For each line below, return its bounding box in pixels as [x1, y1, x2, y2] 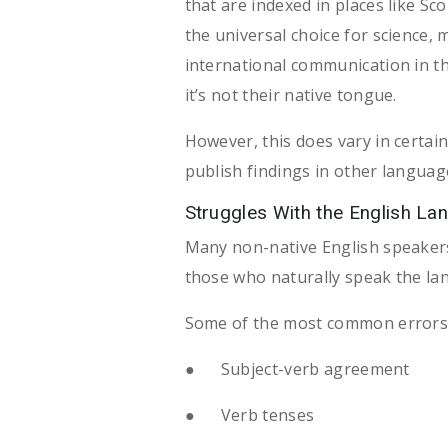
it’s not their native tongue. [184, 83, 397, 106]
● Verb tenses [184, 403, 315, 426]
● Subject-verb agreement [184, 357, 410, 380]
